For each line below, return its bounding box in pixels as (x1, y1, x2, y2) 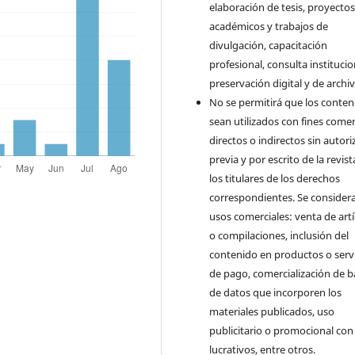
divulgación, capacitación (209, 37, 328, 52)
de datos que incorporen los (209, 284, 342, 300)
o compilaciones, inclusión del (209, 227, 349, 242)
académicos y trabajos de (209, 18, 329, 33)
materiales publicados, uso (209, 303, 335, 319)
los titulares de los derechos (209, 170, 341, 185)
